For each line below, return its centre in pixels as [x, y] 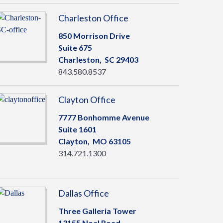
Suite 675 [75, 48]
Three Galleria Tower [97, 211]
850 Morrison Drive [94, 36]
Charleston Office [93, 18]
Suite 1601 [77, 129]
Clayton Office [87, 100]
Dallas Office [83, 193]
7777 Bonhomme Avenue [104, 117]
